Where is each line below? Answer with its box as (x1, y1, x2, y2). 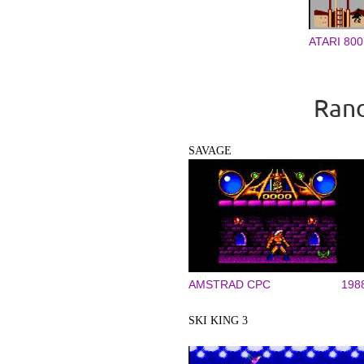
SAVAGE (188, 145, 232, 157)
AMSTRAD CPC (188, 278, 271, 291)
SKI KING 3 (188, 314, 248, 327)
